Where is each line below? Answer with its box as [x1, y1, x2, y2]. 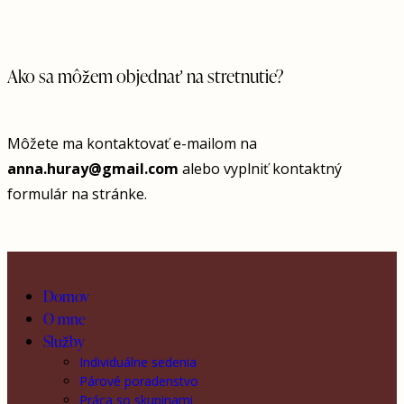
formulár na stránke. [7, 183, 147, 204]
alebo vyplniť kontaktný [179, 158, 342, 179]
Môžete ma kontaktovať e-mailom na [7, 133, 257, 153]
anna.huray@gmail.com [7, 158, 179, 179]
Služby [43, 331, 85, 353]
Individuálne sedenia [79, 353, 197, 372]
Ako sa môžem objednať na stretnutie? [7, 63, 284, 89]
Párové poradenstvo [79, 372, 198, 390]
